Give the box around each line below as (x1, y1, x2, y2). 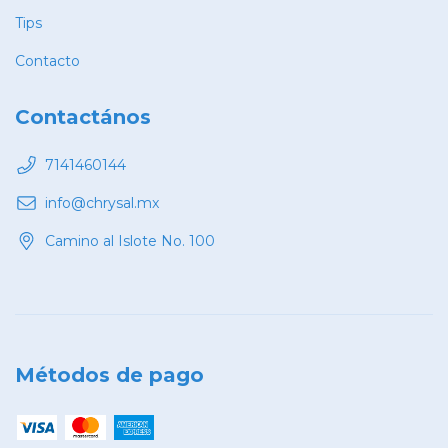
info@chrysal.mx (45, 193, 159, 212)
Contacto (15, 52, 80, 71)
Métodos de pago (15, 362, 204, 387)
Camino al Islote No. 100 (45, 231, 215, 250)
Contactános (15, 105, 151, 130)
